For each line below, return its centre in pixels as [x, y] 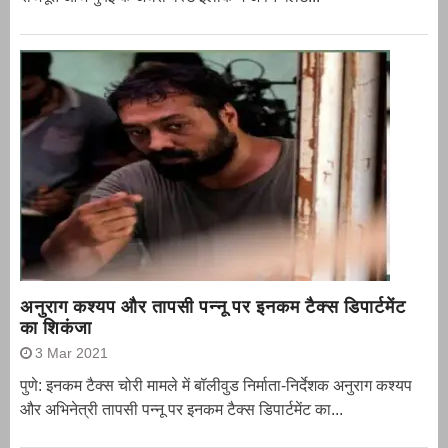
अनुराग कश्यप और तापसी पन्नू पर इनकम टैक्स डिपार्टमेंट [213, 307]
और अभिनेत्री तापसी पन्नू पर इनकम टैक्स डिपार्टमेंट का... [181, 410]
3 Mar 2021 [71, 353]
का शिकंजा [56, 328]
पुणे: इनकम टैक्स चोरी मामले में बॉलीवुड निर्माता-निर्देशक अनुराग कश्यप [216, 386]
